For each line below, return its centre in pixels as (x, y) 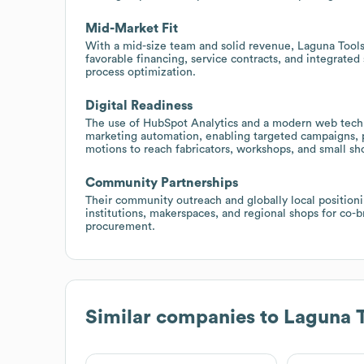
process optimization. (141, 72)
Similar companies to (184, 317)
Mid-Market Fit (132, 28)
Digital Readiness (139, 105)
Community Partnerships (162, 182)
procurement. (120, 226)
